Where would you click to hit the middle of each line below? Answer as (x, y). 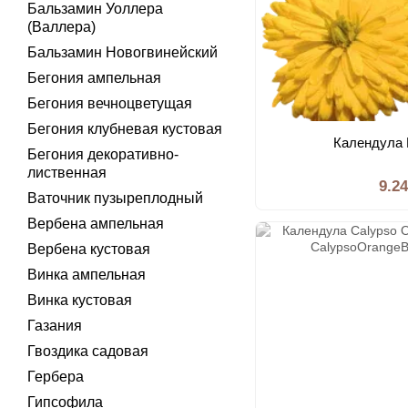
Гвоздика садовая (88, 351)
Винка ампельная (87, 275)
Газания (55, 326)
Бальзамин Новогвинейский (122, 52)
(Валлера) (61, 27)
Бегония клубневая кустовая (125, 129)
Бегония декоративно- (103, 154)
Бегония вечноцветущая (110, 103)
